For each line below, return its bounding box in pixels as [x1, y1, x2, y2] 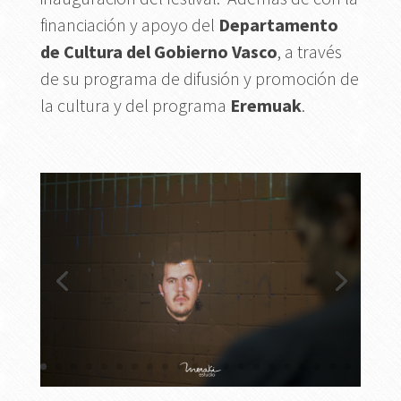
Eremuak [229, 93, 302, 116]
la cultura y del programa [39, 93, 230, 116]
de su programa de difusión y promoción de [39, 66, 359, 90]
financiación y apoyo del [39, 13, 218, 36]
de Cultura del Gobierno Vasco [39, 39, 277, 63]
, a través [277, 39, 342, 63]
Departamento [218, 13, 338, 36]
